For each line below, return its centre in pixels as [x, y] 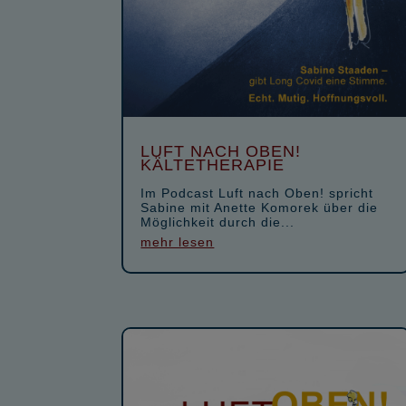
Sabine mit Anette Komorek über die [260, 207]
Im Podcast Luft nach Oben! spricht [257, 193]
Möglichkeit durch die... [218, 222]
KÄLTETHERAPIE [213, 164]
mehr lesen [178, 242]
